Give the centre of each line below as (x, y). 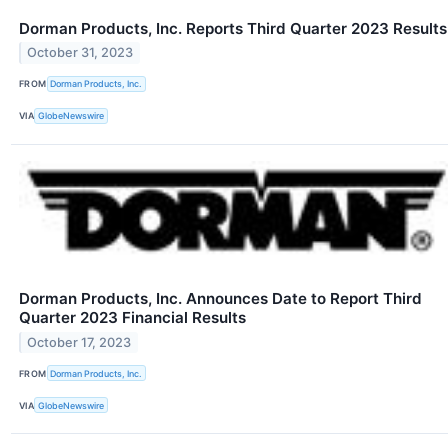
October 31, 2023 (80, 53)
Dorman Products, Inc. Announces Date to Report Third (220, 298)
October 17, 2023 (79, 342)
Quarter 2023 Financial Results (132, 317)
